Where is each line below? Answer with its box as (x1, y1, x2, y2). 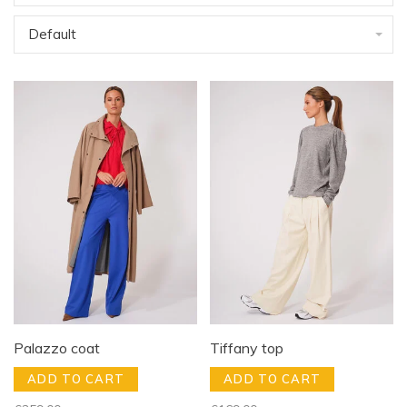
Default (28, 25, 76, 43)
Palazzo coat (14, 338, 100, 357)
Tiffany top (210, 338, 283, 357)
